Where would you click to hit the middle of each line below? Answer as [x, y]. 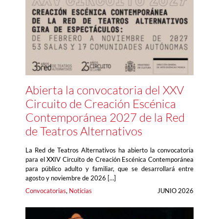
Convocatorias [46, 191]
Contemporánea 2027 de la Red [105, 118]
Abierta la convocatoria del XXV [105, 90]
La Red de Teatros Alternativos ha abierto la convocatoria [109, 150]
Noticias [80, 191]
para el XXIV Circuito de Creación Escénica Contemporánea [109, 160]
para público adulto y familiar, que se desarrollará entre [109, 169]
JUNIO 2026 [175, 191]
